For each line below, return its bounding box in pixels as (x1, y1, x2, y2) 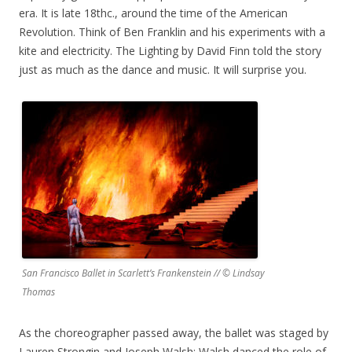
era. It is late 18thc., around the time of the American (19, 5, 288, 20)
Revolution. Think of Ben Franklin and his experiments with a (19, 24, 325, 39)
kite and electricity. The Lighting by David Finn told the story (19, 43, 321, 58)
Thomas (22, 285, 55, 299)
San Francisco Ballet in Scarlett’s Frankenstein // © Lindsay (22, 266, 265, 280)
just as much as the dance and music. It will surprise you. (19, 62, 306, 77)
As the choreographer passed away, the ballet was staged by (19, 325, 328, 340)
